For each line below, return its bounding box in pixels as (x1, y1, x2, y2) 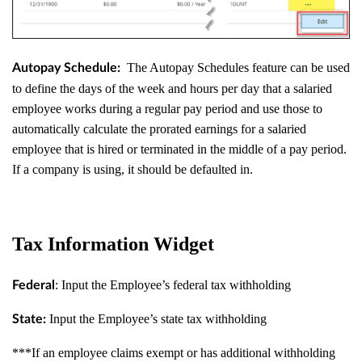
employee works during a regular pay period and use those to (12, 101, 322, 116)
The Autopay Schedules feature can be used (120, 60, 350, 74)
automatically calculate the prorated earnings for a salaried (12, 121, 306, 136)
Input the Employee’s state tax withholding (46, 312, 267, 326)
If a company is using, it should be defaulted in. (12, 162, 253, 176)
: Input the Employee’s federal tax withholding (55, 278, 291, 293)
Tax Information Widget (12, 233, 214, 255)
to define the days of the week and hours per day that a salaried (12, 81, 332, 95)
